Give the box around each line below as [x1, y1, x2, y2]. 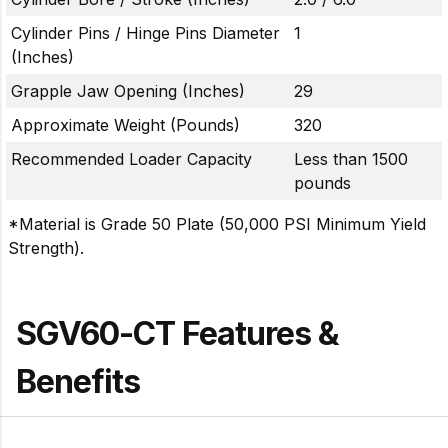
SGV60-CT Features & [16, 313, 339, 353]
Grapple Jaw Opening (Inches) [11, 80, 245, 101]
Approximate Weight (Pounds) [11, 114, 240, 135]
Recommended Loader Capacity [11, 148, 252, 169]
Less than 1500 [294, 148, 408, 169]
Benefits [16, 361, 140, 401]
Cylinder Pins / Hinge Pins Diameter [11, 22, 280, 43]
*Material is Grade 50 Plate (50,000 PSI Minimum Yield [8, 213, 426, 234]
